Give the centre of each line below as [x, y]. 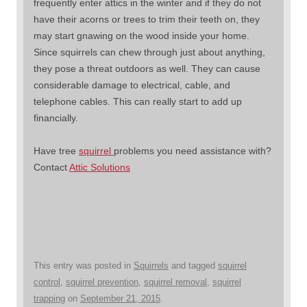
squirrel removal [175, 282]
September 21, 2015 [120, 298]
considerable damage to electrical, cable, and [132, 85]
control [47, 282]
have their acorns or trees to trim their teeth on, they [147, 19]
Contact [51, 167]
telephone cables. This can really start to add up [138, 101]
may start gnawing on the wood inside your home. [142, 35]
